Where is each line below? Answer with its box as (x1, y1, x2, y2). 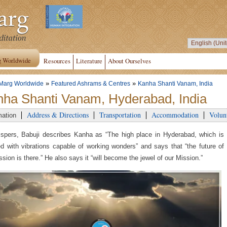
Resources (44, 56, 70, 65)
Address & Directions (27, 109, 89, 120)
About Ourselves (108, 56, 151, 65)
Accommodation (152, 109, 199, 120)
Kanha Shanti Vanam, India (138, 81, 213, 87)
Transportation (99, 109, 141, 120)
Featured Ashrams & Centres (51, 81, 130, 87)
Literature (76, 56, 102, 65)
